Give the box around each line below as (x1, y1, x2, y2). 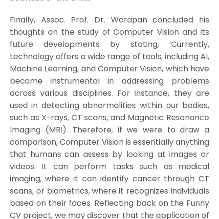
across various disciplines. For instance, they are (9, 88, 210, 99)
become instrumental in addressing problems (9, 75, 210, 87)
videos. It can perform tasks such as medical (9, 161, 210, 173)
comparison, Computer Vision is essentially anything (9, 136, 210, 148)
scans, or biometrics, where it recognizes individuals (9, 185, 210, 197)
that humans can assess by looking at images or (9, 149, 210, 160)
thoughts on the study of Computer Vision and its (9, 26, 210, 38)
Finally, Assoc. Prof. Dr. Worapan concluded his (9, 14, 210, 26)
